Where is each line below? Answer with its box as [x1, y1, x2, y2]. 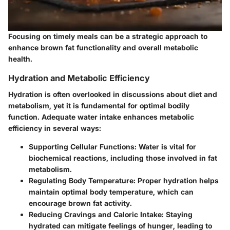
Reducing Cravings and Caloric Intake [29, 210, 162, 219]
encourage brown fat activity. [29, 199, 132, 208]
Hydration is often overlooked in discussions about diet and [8, 90, 217, 99]
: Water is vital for [135, 142, 196, 151]
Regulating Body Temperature [29, 176, 133, 185]
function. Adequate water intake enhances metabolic [8, 112, 194, 122]
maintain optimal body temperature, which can [29, 187, 194, 197]
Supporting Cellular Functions [29, 142, 135, 151]
